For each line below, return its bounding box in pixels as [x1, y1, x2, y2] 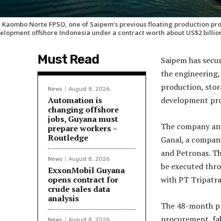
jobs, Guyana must [48, 113, 118, 125]
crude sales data [48, 184, 110, 195]
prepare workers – [48, 123, 117, 134]
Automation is [48, 95, 102, 106]
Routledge [48, 132, 88, 144]
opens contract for [48, 174, 118, 185]
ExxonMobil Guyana [48, 165, 125, 176]
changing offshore [48, 104, 119, 115]
